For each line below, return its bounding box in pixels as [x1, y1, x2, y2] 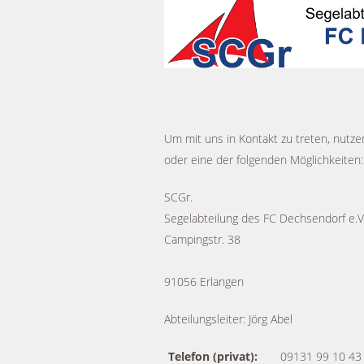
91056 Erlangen [164, 273, 244, 289]
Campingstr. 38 [164, 231, 240, 247]
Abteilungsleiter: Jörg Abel [164, 310, 292, 327]
